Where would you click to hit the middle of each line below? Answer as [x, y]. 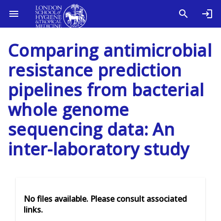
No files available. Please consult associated [105, 199]
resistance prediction [95, 70]
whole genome [68, 110]
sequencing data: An [91, 129]
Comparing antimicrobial [110, 50]
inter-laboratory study [99, 149]
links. [33, 210]
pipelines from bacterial [106, 90]
